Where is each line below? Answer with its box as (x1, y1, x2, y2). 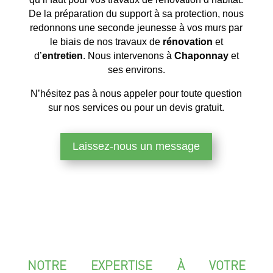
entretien (41, 50, 83, 61)
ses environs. (107, 64, 165, 75)
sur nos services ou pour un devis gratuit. (48, 102, 225, 113)
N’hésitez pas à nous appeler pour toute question (30, 88, 243, 99)
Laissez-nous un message (73, 140, 200, 153)
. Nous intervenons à (82, 50, 174, 61)
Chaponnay (174, 50, 229, 61)
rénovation (162, 36, 213, 47)
